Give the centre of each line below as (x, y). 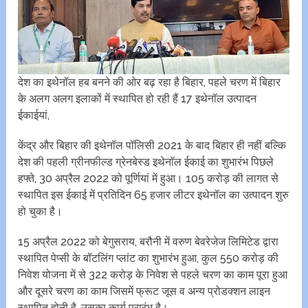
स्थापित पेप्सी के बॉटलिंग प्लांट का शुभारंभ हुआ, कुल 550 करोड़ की (148, 258)
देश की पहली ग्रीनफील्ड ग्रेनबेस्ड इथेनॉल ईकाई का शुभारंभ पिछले (146, 162)
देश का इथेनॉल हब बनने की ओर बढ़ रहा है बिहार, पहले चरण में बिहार (150, 82)
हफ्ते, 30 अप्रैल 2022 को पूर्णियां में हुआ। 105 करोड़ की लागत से (148, 179)
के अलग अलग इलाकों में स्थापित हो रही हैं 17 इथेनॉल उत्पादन (137, 99)
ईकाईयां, (34, 115)
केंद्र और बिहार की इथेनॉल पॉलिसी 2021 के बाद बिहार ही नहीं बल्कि (152, 146)
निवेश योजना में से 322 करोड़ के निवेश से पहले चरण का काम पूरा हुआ (153, 275)
